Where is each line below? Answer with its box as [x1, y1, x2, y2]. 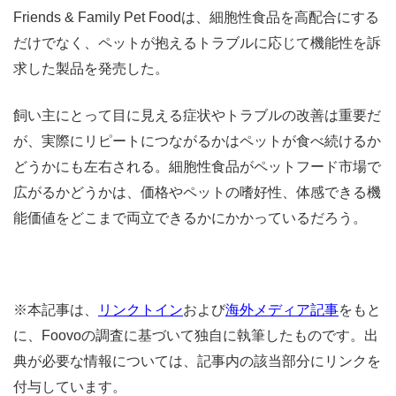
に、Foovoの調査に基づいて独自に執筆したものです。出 [13, 327, 378, 343]
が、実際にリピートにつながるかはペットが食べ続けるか [13, 133, 381, 148]
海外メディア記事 [225, 301, 339, 317]
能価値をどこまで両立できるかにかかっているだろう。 [13, 209, 367, 225]
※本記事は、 [13, 301, 98, 317]
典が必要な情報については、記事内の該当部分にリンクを [13, 353, 381, 369]
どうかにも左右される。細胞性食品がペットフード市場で [13, 158, 381, 174]
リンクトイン [98, 301, 183, 317]
